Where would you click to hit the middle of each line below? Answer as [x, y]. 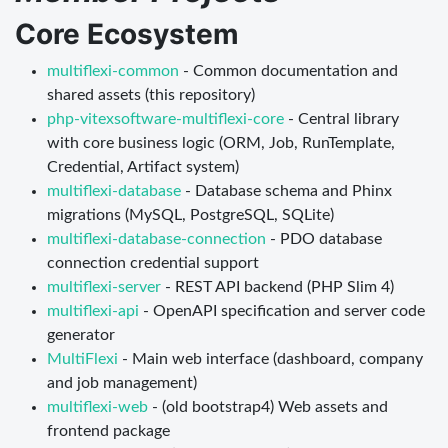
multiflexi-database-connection [156, 238]
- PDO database [324, 238]
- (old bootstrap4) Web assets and [268, 406]
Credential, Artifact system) [143, 166]
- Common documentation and [288, 70]
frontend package [108, 430]
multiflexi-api [93, 310]
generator [81, 334]
